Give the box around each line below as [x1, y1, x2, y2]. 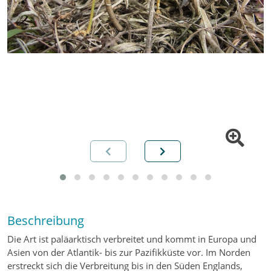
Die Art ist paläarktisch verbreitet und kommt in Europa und [7, 233, 256, 246]
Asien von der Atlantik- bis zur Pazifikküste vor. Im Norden [7, 246, 250, 259]
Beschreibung [7, 212, 84, 229]
